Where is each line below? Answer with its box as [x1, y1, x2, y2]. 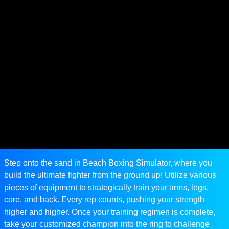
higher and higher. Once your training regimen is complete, [4, 208, 215, 217]
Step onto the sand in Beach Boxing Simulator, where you [4, 158, 212, 168]
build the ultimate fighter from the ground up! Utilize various [4, 171, 216, 180]
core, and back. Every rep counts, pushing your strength [4, 195, 204, 204]
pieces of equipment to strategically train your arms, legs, [4, 183, 209, 192]
